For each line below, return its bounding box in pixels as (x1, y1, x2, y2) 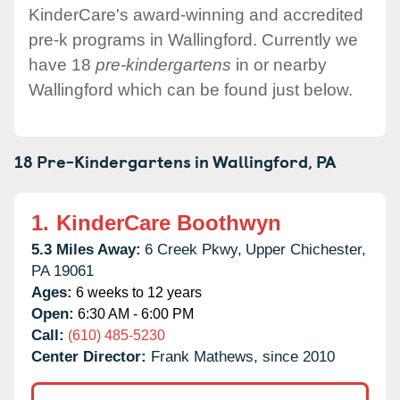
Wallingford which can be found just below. (29, 79, 353, 99)
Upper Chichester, (246, 240, 366, 258)
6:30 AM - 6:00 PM (74, 305, 194, 321)
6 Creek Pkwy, (145, 240, 242, 258)
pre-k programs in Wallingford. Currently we (29, 29, 358, 49)
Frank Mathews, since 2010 (151, 347, 335, 365)
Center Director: (31, 347, 151, 365)
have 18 (29, 54, 96, 74)
